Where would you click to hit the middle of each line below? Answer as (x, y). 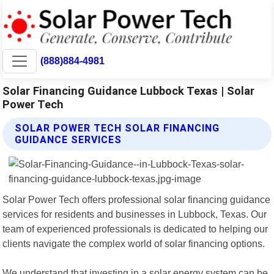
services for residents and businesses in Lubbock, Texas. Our (135, 214)
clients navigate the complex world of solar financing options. (134, 243)
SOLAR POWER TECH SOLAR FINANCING (117, 128)
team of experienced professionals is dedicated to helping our (135, 228)
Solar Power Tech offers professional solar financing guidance (137, 199)
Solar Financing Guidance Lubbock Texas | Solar (129, 91)
